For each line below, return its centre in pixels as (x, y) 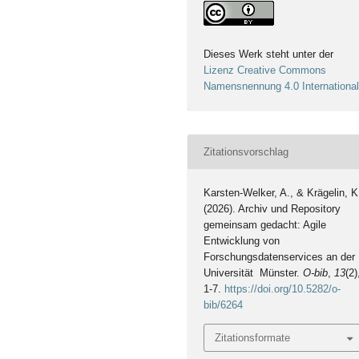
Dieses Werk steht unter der (269, 54)
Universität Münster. (254, 273)
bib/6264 (224, 305)
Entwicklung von (242, 241)
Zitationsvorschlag (246, 151)
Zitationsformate (253, 337)
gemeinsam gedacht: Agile (265, 225)
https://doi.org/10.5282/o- (283, 289)
